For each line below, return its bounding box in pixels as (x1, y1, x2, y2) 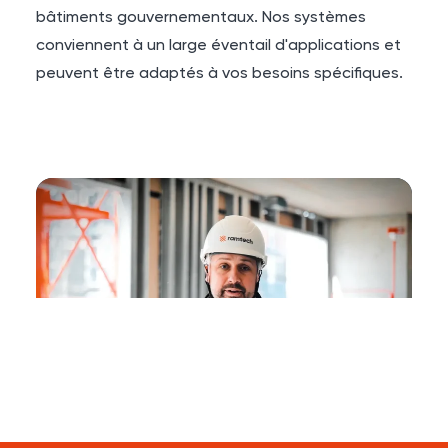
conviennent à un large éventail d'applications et (36, 38, 401, 54)
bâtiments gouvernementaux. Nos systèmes (36, 10, 366, 26)
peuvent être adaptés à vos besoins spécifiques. (36, 66, 403, 82)
